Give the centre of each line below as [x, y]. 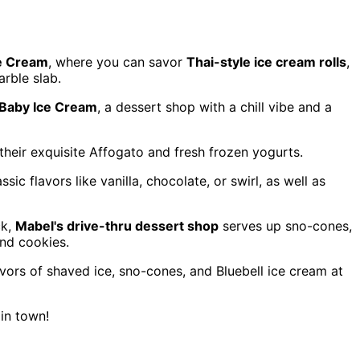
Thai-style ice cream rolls [266, 61]
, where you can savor [117, 61]
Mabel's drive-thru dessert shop [117, 225]
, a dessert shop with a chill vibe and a [215, 106]
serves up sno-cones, [285, 225]
